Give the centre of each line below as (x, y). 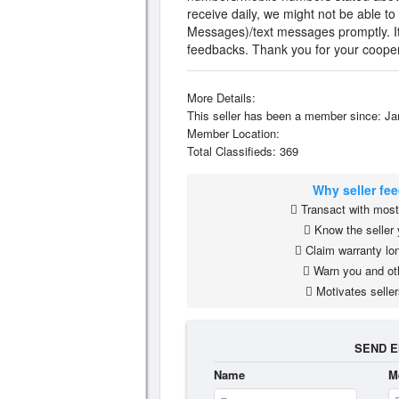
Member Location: (233, 133)
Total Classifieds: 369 (243, 151)
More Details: (221, 98)
